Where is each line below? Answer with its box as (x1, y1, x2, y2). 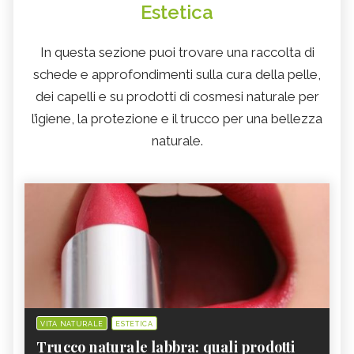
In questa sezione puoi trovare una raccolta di (40, 44, 314, 61)
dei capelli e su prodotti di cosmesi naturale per (35, 88, 319, 105)
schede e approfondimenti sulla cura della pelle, (33, 66, 321, 83)
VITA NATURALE (40, 320, 104, 329)
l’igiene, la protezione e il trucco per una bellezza (32, 111, 322, 127)
